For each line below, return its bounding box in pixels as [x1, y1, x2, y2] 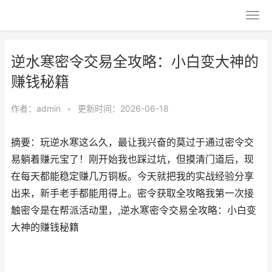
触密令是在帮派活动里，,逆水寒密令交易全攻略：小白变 [11, 205, 256, 216]
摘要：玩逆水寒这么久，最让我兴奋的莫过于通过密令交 [11, 137, 254, 148]
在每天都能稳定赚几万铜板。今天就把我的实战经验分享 [11, 171, 254, 182]
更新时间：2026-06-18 [78, 103, 169, 114]
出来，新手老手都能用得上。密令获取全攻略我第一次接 [11, 188, 254, 199]
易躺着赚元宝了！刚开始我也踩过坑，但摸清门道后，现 [11, 154, 254, 165]
